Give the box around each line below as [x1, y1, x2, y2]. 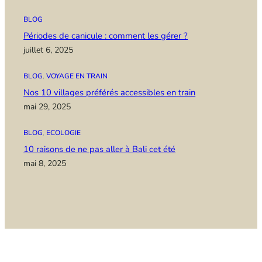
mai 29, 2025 [23, 101, 71, 112]
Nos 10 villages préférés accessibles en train [23, 86, 196, 98]
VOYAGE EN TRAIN [46, 71, 108, 81]
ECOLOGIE [46, 127, 81, 137]
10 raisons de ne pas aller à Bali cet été [23, 143, 176, 155]
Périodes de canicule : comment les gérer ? [23, 29, 188, 42]
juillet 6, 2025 [23, 44, 74, 56]
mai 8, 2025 [23, 157, 67, 169]
